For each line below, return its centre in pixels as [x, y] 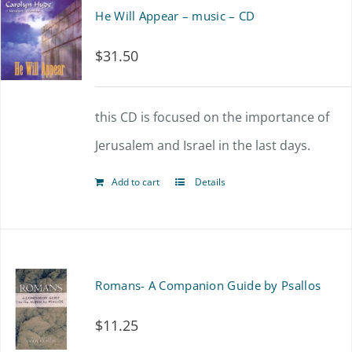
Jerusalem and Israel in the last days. [203, 145]
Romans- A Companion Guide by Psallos [208, 285]
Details [209, 182]
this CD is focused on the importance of [213, 117]
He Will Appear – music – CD [175, 16]
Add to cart [136, 182]
